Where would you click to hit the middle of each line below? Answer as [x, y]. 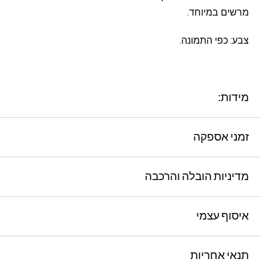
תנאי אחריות [220, 256]
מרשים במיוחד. [218, 12]
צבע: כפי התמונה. [214, 40]
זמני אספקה [221, 137]
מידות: [233, 98]
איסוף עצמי [223, 216]
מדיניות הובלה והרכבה [197, 177]
